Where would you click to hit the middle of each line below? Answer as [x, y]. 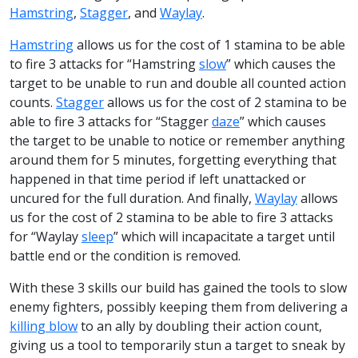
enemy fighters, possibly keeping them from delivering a [179, 306]
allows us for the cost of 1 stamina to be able [209, 44]
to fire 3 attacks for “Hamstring [104, 64]
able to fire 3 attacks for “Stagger [111, 121]
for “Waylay [46, 236]
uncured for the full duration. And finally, [132, 198]
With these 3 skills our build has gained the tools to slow [178, 287]
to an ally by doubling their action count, [200, 326]
